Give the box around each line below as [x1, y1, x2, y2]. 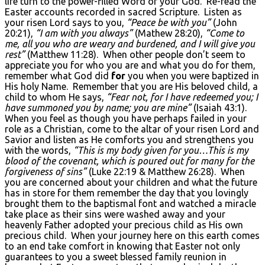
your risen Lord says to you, [5, 17, 127, 28]
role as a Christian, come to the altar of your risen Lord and [5, 123, 259, 134]
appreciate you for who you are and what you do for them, [5, 59, 256, 70]
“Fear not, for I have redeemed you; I [106, 91, 258, 102]
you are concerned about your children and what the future [5, 176, 257, 188]
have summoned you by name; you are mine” [5, 102, 193, 113]
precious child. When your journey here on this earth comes [5, 230, 260, 241]
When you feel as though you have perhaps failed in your [5, 112, 247, 124]
